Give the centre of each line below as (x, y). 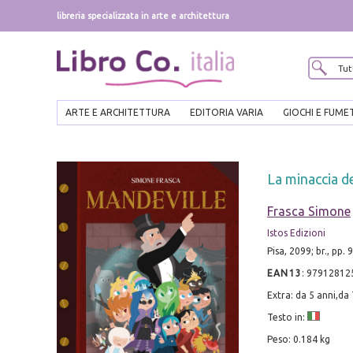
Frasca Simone (308, 212)
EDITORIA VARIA (227, 113)
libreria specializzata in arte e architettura (143, 16)
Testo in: (287, 318)
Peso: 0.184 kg (298, 340)
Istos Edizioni (296, 233)
